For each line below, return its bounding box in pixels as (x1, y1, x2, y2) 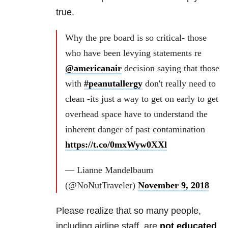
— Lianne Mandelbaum (65, 164, 153, 175)
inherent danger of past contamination (65, 124, 205, 134)
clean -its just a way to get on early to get (65, 93, 218, 104)
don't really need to (142, 78, 216, 89)
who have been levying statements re (65, 47, 202, 58)
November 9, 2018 (138, 180, 209, 190)
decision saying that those (122, 63, 219, 73)
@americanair (65, 63, 122, 73)
